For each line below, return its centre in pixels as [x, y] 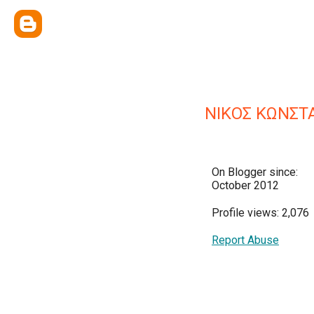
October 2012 [245, 185]
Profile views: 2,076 [260, 213]
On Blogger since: [255, 172]
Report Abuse [245, 240]
